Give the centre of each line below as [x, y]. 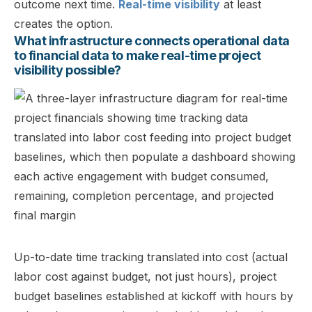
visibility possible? [68, 70]
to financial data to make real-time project [138, 55]
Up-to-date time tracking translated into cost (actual [151, 257]
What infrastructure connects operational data [152, 40]
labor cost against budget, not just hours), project [145, 276]
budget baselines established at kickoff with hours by [154, 296]
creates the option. [63, 23]
